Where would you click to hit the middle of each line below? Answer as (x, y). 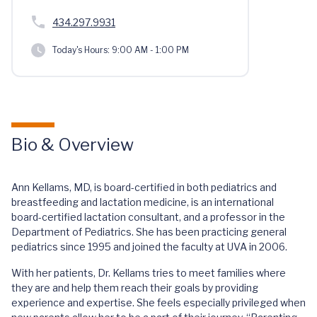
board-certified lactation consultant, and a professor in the (148, 217)
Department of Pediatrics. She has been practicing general (149, 232)
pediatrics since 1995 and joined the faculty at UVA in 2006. (149, 247)
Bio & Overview (73, 145)
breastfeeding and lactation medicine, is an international (143, 202)
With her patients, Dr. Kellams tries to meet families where (149, 273)
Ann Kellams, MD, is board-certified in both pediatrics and (144, 187)
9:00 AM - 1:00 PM (149, 50)
